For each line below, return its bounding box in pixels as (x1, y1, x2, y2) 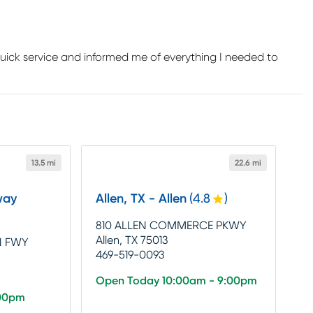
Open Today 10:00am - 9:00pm (95, 275, 257, 286)
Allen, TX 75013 (95, 234, 168, 246)
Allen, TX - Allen (95, 192, 187, 205)
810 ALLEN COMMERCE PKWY (95, 219, 247, 231)
